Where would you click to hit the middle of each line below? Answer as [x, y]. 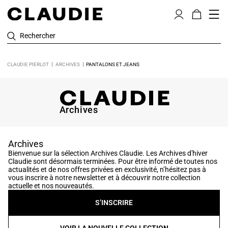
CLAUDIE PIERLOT [28, 64]
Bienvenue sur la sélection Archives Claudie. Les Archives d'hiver [108, 153]
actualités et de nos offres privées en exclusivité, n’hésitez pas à [107, 169]
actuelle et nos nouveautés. [51, 186]
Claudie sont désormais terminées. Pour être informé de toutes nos [113, 161]
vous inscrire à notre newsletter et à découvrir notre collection [104, 177]
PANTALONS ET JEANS [113, 64]
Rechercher [38, 36]
